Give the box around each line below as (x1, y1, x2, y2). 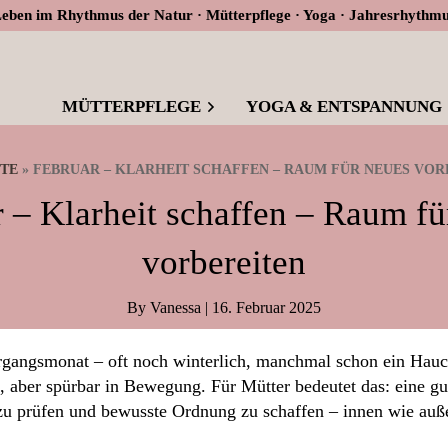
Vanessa (150, 299, 201, 316)
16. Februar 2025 (212, 299, 321, 316)
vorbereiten (142, 243, 306, 282)
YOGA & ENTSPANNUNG (246, 97, 442, 116)
